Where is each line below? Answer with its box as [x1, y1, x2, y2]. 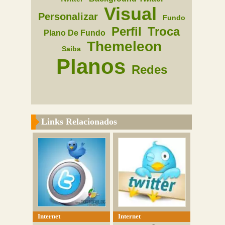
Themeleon [86, 39, 162, 54]
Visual [103, 4, 157, 24]
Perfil [111, 25, 142, 38]
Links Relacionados [41, 117, 118, 127]
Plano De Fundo [43, 29, 105, 37]
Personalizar [38, 11, 98, 22]
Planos [56, 55, 126, 78]
